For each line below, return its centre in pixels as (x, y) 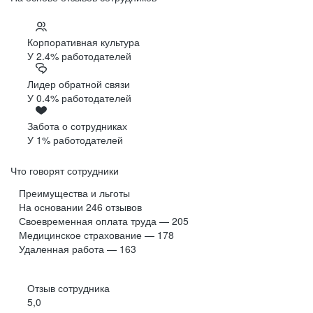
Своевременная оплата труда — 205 (104, 221)
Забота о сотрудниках (77, 126)
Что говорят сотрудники (65, 171)
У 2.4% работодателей (79, 56)
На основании (52, 207)
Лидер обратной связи (79, 84)
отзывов (124, 207)
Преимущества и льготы (74, 193)
